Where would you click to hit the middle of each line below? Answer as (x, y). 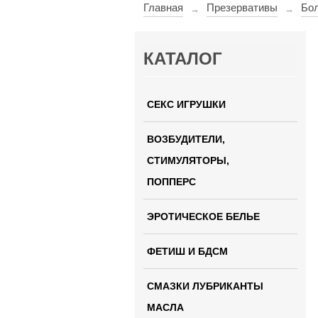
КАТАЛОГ (182, 59)
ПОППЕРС (171, 182)
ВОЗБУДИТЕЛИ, (186, 139)
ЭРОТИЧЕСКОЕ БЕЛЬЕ (203, 216)
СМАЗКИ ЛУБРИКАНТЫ (205, 286)
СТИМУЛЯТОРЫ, (188, 160)
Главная (163, 7)
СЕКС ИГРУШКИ (186, 104)
